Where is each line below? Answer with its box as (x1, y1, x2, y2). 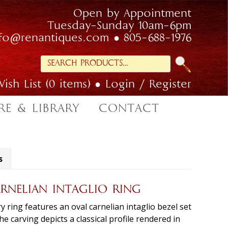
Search (40, 55, 75, 67)
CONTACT (98, 102, 159, 116)
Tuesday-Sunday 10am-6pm (47, 20, 191, 33)
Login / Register (105, 78, 191, 91)
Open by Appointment (73, 8, 191, 20)
